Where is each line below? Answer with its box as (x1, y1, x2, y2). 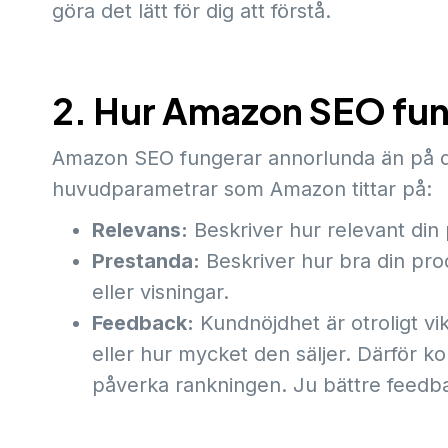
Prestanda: (92, 248, 200, 273)
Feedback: (92, 310, 194, 335)
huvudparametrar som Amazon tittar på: (52, 176, 432, 201)
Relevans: (92, 217, 188, 242)
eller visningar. (92, 279, 229, 304)
